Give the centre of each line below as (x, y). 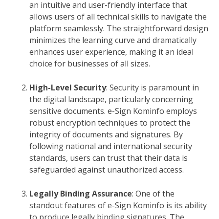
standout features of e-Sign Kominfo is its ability (118, 205)
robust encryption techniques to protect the (110, 122)
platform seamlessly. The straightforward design (119, 28)
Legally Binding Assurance (81, 193)
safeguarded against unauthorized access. (107, 169)
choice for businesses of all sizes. (90, 63)
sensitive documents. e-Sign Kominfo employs (113, 111)
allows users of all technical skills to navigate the (118, 16)
